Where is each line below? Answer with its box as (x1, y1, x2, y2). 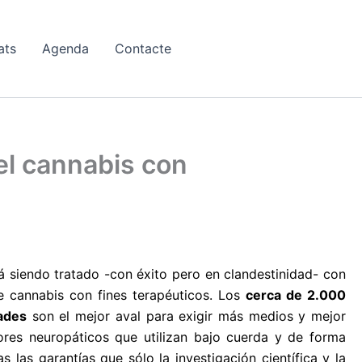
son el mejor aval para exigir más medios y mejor (27, 308, 347, 324)
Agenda (41, 40, 89, 57)
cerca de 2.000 (245, 287, 347, 303)
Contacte (114, 40, 171, 57)
